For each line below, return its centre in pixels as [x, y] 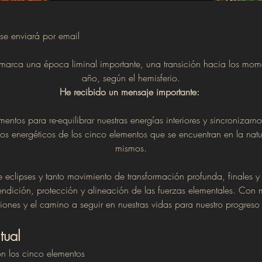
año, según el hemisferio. [131, 78]
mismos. [131, 148]
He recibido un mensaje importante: [131, 92]
